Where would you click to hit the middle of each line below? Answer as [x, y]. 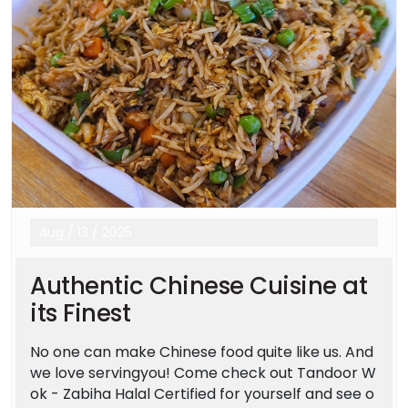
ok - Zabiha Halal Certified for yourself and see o [202, 393]
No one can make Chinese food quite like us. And [202, 352]
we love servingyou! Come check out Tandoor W [203, 372]
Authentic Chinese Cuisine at [199, 286]
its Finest [80, 313]
